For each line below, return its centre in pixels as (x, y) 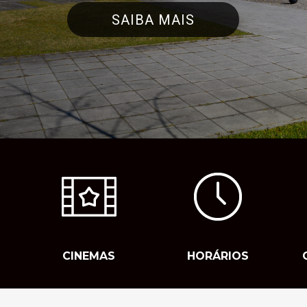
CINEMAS (89, 256)
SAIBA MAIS (153, 20)
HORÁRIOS (218, 256)
